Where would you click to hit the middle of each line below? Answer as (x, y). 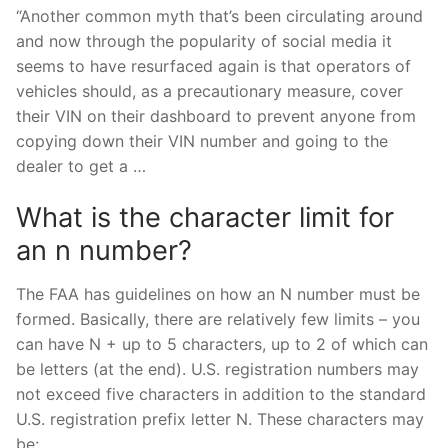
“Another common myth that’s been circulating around (219, 15)
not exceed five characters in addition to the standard (221, 394)
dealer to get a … (81, 165)
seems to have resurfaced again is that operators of (213, 65)
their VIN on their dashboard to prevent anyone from (216, 115)
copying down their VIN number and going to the (202, 140)
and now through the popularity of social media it (204, 40)
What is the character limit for (205, 218)
